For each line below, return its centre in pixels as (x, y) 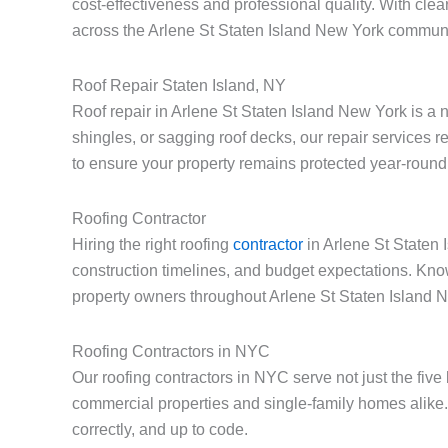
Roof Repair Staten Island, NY (179, 86)
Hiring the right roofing (152, 245)
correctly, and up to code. (160, 430)
